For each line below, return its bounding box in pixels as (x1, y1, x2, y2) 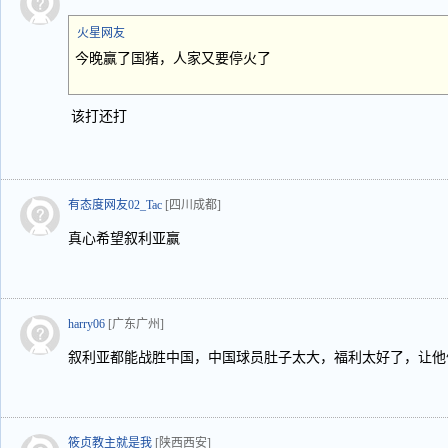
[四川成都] (165, 198, 221, 212)
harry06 (68, 317, 105, 331)
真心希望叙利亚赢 (68, 231, 180, 246)
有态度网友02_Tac (68, 198, 162, 212)
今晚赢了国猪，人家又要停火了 (75, 51, 271, 66)
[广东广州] (108, 317, 164, 331)
